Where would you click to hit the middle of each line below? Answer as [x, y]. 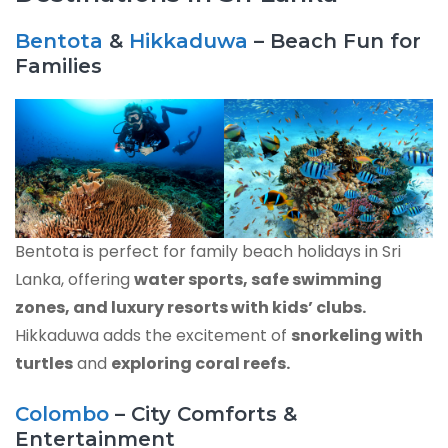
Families [58, 65]
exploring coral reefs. [200, 364]
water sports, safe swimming [258, 280]
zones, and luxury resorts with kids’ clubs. [190, 308]
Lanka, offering [74, 280]
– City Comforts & [203, 414]
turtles [44, 364]
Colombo [62, 414]
